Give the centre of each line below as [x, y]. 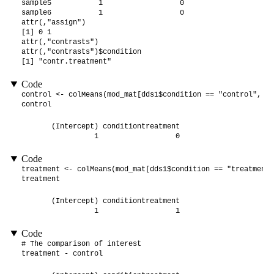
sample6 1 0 [102, 13]
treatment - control [62, 254]
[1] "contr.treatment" [66, 62]
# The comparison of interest [81, 244]
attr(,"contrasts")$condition [81, 52]
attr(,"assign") [53, 23]
